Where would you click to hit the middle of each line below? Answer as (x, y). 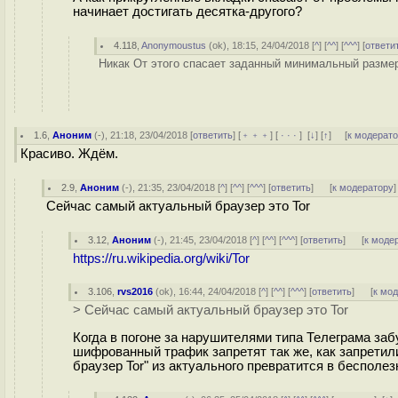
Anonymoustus (174, 45)
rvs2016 (135, 291)
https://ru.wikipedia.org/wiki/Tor (161, 259)
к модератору (363, 187)
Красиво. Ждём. (69, 154)
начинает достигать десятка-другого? (187, 11)
